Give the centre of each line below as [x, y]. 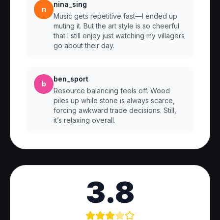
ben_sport [71, 79]
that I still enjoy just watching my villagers [119, 36]
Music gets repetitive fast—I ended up [115, 16]
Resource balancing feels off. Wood [112, 91]
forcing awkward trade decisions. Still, [115, 110]
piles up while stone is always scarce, [114, 100]
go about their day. [84, 45]
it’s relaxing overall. [84, 120]
